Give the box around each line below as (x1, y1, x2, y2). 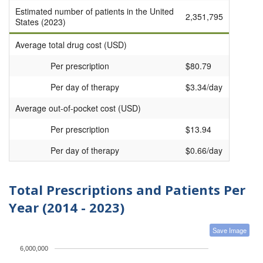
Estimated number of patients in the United (15, 5, 174, 18)
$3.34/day (186, 81, 222, 93)
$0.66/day (186, 144, 222, 157)
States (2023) (15, 16, 66, 28)
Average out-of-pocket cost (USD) (15, 102, 141, 114)
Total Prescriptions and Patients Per (9, 181, 245, 199)
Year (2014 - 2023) (9, 198, 124, 217)
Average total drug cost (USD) (15, 39, 127, 51)
